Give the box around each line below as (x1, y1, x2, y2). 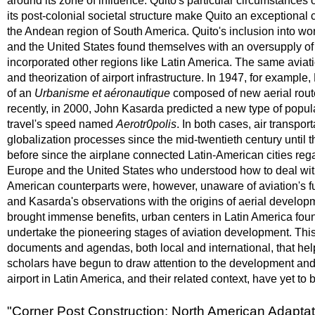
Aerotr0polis (116, 118, 176, 130)
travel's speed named (7, 118, 113, 130)
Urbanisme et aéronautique (34, 87, 170, 99)
